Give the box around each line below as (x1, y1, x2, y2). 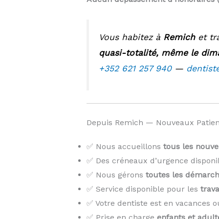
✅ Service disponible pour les (86, 184, 200, 194)
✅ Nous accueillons (86, 142, 163, 152)
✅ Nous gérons (86, 170, 146, 180)
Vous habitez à (98, 32, 163, 42)
